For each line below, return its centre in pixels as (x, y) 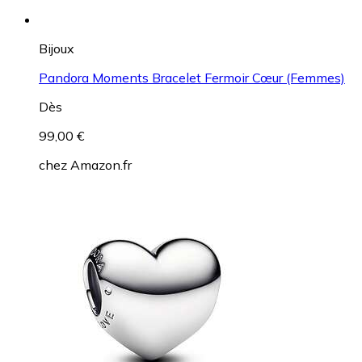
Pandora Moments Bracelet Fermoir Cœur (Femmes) (192, 78)
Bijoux (57, 49)
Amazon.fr (101, 165)
